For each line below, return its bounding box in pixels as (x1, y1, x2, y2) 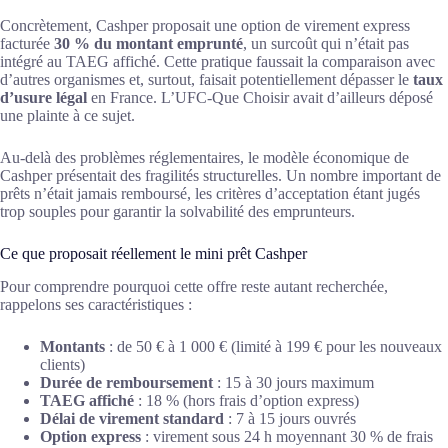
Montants (40, 337, 105, 355)
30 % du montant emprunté (54, 34, 243, 52)
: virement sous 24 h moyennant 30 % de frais (141, 427, 433, 445)
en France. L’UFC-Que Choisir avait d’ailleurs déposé (87, 88, 433, 106)
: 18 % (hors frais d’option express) (134, 391, 359, 409)
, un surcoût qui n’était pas (243, 34, 409, 52)
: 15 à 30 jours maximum (213, 373, 374, 391)
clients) (40, 355, 85, 373)
